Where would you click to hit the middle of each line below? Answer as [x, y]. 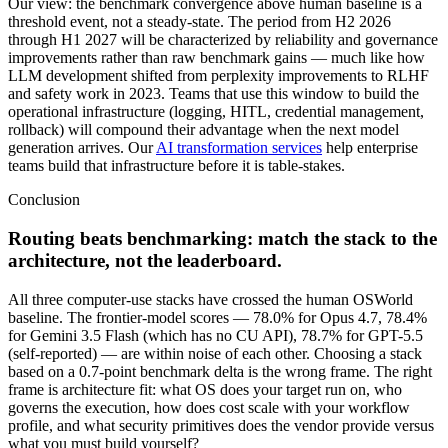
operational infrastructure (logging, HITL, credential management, [216, 112]
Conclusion [44, 200]
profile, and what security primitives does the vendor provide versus [221, 425]
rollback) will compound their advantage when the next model [203, 130]
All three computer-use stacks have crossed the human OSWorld [210, 299]
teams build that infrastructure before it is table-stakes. [176, 166]
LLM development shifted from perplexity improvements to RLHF [218, 76]
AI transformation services [239, 148]
